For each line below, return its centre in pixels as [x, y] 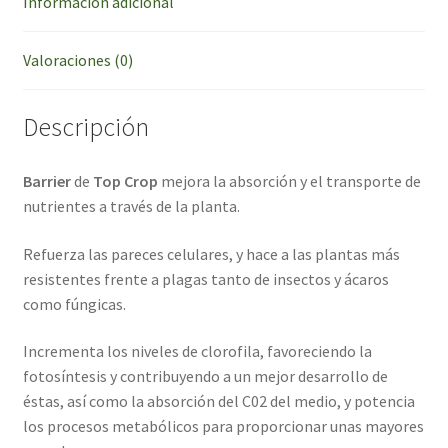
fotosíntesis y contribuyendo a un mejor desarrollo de [205, 376]
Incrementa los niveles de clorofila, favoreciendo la [197, 351]
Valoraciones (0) [77, 59]
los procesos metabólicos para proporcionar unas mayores [223, 426]
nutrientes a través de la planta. [131, 206]
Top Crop [125, 181]
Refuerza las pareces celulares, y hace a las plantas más [211, 253]
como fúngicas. [74, 303]
